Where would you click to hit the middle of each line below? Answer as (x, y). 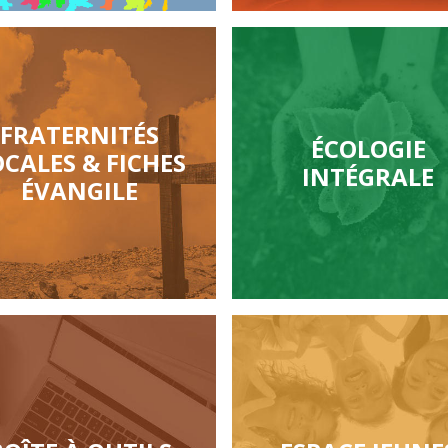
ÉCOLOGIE (368, 148)
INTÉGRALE (368, 176)
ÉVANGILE (80, 190)
